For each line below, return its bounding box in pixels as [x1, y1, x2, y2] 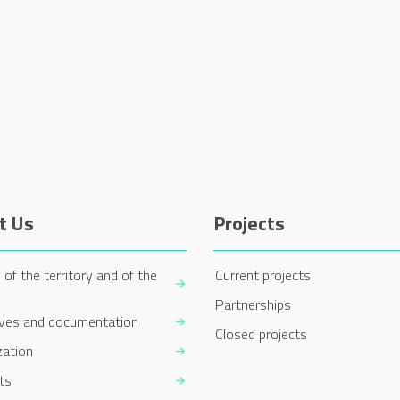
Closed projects [215, 322, 307, 345]
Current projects [215, 263, 311, 286]
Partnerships [215, 293, 291, 315]
